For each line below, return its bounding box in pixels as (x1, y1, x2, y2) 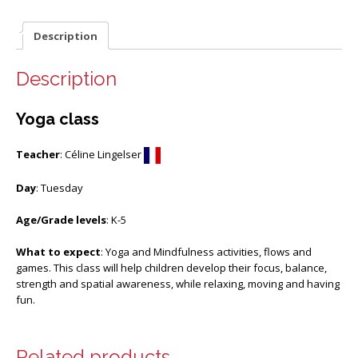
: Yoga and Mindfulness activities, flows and (101, 245, 312, 260)
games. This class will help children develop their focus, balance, (16, 261, 327, 276)
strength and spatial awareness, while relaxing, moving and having (16, 276, 340, 292)
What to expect (16, 245, 101, 260)
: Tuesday (36, 181, 83, 196)
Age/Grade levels (16, 213, 106, 228)
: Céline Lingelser (60, 147, 144, 162)
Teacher (16, 147, 60, 162)
